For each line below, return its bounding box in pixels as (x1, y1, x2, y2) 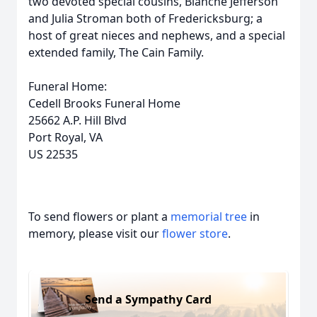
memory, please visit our (28, 226, 162, 241)
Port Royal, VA (28, 129, 103, 145)
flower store (162, 226, 228, 241)
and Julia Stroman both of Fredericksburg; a (28, 11, 263, 26)
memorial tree (171, 209, 247, 224)
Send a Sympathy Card (85, 291, 212, 307)
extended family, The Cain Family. (28, 45, 204, 60)
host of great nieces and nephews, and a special (28, 28, 285, 43)
